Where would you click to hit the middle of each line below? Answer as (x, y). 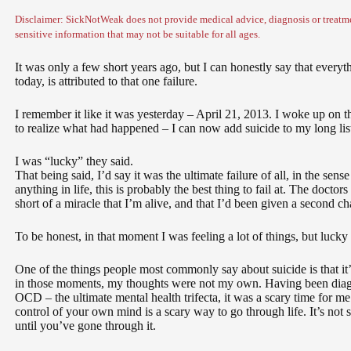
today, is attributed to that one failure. (106, 81)
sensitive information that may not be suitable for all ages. (138, 34)
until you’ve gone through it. (85, 326)
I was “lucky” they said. (74, 161)
